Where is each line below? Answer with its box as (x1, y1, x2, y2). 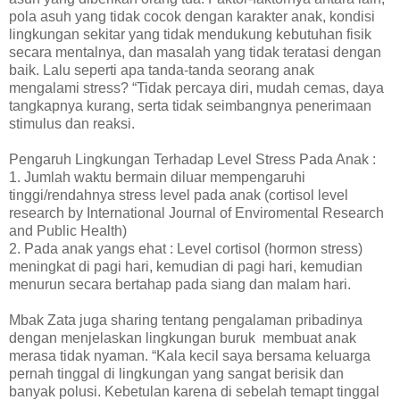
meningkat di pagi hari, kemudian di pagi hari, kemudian (9, 259, 362, 275)
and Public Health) (9, 223, 127, 239)
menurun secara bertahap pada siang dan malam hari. (9, 277, 351, 293)
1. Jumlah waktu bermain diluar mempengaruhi (9, 170, 305, 186)
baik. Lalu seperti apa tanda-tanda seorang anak (9, 62, 314, 79)
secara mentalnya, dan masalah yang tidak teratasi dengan (9, 45, 381, 61)
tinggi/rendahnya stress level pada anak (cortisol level (9, 187, 348, 204)
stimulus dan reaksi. (9, 116, 135, 132)
